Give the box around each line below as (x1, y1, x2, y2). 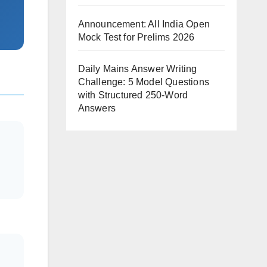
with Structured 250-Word (77, 90, 188, 100)
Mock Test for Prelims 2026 (77, 32, 195, 42)
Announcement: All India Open (77, 19, 210, 29)
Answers (77, 103, 116, 113)
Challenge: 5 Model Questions (77, 77, 210, 87)
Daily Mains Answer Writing (77, 64, 197, 74)
